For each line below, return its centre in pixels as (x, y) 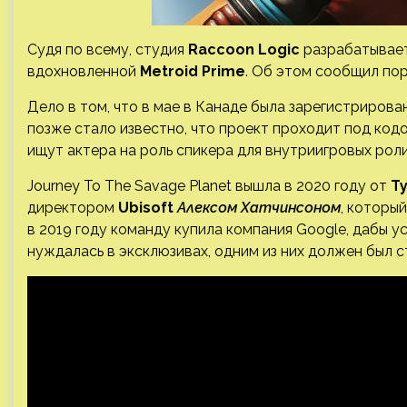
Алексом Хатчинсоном (259, 208)
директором (71, 208)
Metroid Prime (193, 71)
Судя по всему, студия (108, 50)
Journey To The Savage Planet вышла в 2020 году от (209, 186)
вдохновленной (84, 71)
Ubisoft (146, 208)
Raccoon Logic (244, 50)
